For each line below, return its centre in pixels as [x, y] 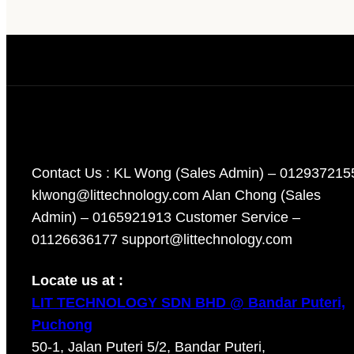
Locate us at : [77, 281]
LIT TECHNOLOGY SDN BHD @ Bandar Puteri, [188, 303]
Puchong [62, 325]
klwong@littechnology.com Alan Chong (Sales [176, 196]
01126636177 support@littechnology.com [162, 240]
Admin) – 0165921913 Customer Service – [166, 218]
